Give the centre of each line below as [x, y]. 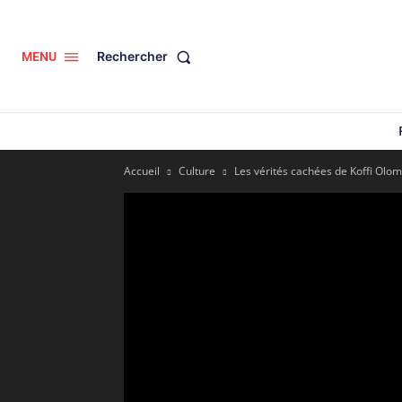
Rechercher [132, 57]
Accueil [142, 171]
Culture [197, 171]
